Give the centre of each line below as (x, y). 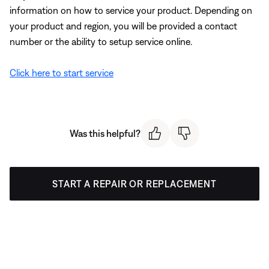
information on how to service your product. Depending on (131, 10)
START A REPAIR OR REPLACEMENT (134, 184)
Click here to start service (62, 72)
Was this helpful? (105, 133)
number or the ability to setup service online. (101, 41)
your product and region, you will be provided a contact (123, 26)
